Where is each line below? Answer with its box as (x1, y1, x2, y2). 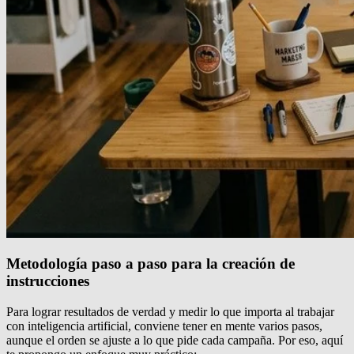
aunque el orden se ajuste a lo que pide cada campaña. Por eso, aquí (6, 333, 343, 348)
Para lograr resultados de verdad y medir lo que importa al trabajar (6, 305, 334, 319)
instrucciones (6, 273, 89, 290)
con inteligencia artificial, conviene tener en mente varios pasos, (6, 319, 322, 333)
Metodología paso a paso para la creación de (6, 255, 295, 273)
